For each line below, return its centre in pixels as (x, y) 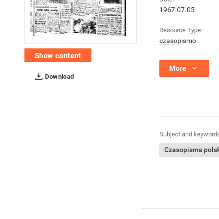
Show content (58, 56)
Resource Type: (181, 30)
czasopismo (178, 41)
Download (59, 77)
